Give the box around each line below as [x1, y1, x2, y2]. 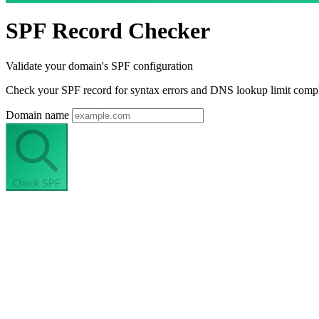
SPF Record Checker [6, 18, 210, 44]
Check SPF [13, 177, 61, 189]
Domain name [6, 108, 72, 121]
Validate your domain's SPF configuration [6, 59, 193, 72]
